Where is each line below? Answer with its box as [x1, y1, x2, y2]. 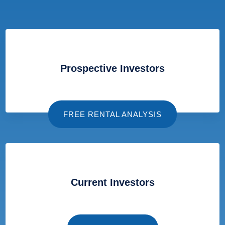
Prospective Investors [60, 62, 165, 74]
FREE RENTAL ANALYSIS [63, 109, 162, 119]
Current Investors [70, 176, 155, 188]
